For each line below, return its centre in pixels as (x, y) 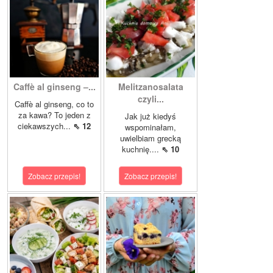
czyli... (151, 99)
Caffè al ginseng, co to (54, 104)
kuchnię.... (142, 149)
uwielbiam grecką (151, 138)
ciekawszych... (45, 126)
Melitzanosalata (151, 87)
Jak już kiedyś (151, 116)
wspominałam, (151, 127)
